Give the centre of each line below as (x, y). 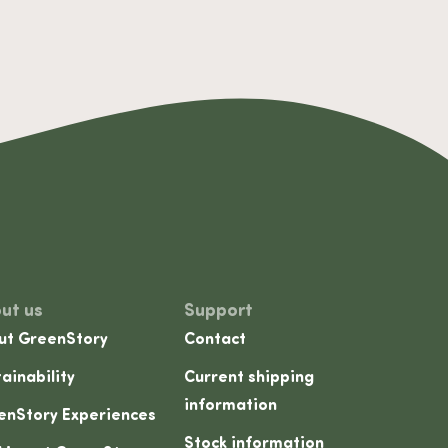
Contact (215, 340)
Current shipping (249, 378)
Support (219, 312)
